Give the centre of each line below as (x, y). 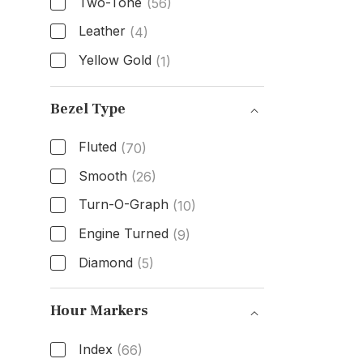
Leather (102, 31)
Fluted (97, 147)
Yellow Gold (115, 60)
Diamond (105, 262)
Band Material (113, 89)
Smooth (102, 175)
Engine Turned (123, 233)
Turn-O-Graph (123, 205)
